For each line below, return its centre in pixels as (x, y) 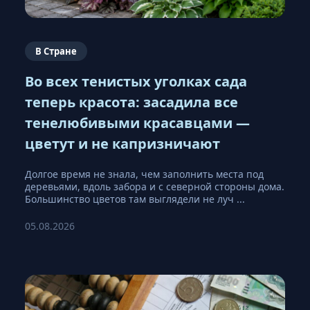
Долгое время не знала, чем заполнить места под (144, 174)
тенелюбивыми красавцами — (137, 122)
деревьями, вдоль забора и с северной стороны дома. (155, 186)
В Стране (56, 51)
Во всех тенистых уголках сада (136, 81)
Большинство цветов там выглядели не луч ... (135, 199)
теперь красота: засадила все (131, 102)
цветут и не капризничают (122, 143)
